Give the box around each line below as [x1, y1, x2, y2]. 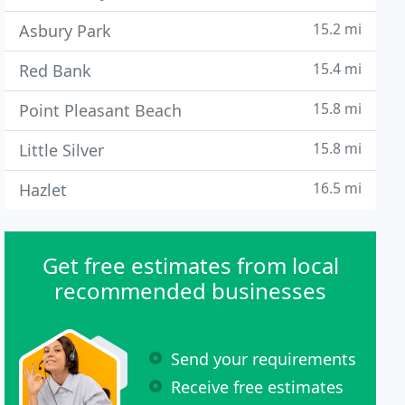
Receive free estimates [171, 375, 344, 398]
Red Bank [19, 60, 92, 81]
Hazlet [19, 179, 68, 201]
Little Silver [19, 139, 105, 161]
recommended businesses [54, 276, 327, 306]
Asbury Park [19, 20, 112, 42]
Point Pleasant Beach [19, 99, 183, 121]
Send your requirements [171, 347, 357, 370]
